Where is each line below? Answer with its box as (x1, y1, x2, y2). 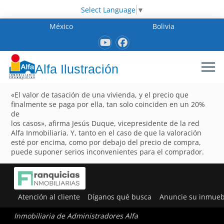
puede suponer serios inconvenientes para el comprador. (11, 146, 204, 156)
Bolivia (152, 21, 174, 31)
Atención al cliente (17, 191, 80, 201)
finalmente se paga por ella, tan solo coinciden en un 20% (11, 99, 205, 109)
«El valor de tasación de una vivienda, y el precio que (11, 89, 189, 99)
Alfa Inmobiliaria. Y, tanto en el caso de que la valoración (11, 127, 202, 137)
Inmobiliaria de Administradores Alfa (14, 211, 138, 221)
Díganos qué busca (87, 191, 152, 201)
